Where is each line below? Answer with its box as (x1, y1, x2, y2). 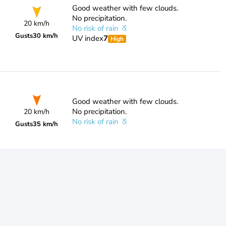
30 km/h (33, 31, 59, 40)
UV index (72, 33, 103, 43)
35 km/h (33, 120, 59, 129)
